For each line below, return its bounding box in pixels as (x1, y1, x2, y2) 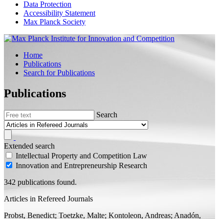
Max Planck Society (23, 18, 86, 26)
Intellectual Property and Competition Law (16, 151, 147, 160)
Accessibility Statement (23, 9, 95, 17)
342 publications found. (4, 177, 77, 186)
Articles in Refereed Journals (4, 194, 93, 203)
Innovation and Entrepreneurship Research (16, 161, 147, 170)
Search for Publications (23, 68, 95, 77)
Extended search (4, 141, 55, 150)
